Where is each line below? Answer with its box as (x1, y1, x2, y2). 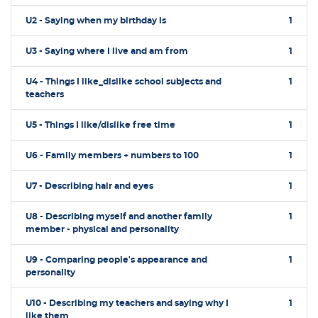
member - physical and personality (26, 224, 179, 234)
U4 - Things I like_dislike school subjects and (26, 77, 221, 86)
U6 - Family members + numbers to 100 (26, 150, 199, 160)
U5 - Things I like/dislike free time (26, 120, 175, 129)
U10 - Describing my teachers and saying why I (26, 298, 229, 307)
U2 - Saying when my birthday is (26, 16, 166, 25)
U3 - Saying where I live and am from (26, 46, 188, 55)
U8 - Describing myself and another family (26, 212, 212, 221)
